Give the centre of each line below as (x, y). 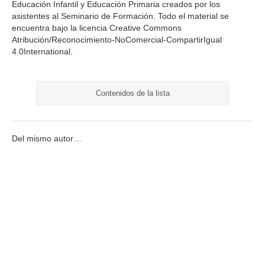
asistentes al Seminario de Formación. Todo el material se (120, 16)
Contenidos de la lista (132, 93)
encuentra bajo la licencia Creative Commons (97, 28)
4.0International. (42, 51)
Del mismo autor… (47, 139)
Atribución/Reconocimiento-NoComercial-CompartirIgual (117, 40)
